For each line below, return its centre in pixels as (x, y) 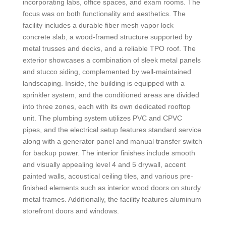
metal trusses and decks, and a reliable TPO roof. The (109, 48)
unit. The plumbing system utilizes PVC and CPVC (102, 118)
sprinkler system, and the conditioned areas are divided (111, 95)
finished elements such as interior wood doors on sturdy (111, 187)
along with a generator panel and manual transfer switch (112, 141)
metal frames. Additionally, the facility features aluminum (112, 199)
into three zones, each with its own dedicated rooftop (106, 106)
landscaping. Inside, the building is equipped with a (103, 83)
